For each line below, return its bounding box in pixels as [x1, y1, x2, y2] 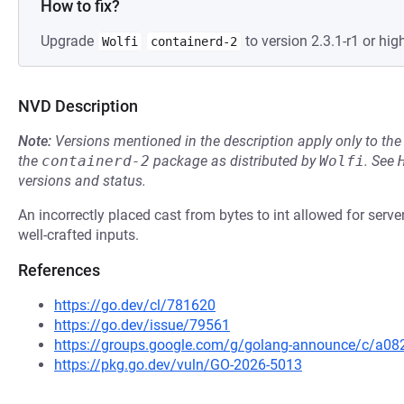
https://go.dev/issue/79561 [54, 317, 230, 334]
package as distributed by [150, 152, 319, 170]
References [18, 261, 100, 280]
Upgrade [41, 32, 97, 50]
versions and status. [18, 172, 146, 189]
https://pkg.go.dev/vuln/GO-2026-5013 [54, 356, 302, 373]
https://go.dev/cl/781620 [54, 297, 216, 314]
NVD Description [18, 96, 138, 115]
